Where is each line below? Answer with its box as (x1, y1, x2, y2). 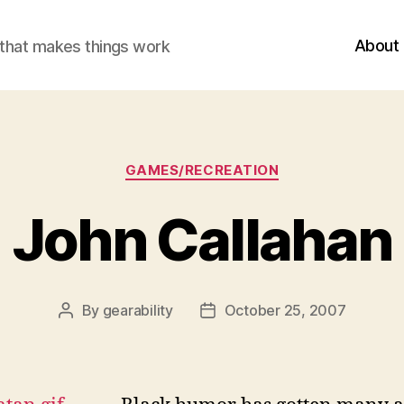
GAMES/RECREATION (124, 161, 280, 179)
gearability (102, 300, 173, 319)
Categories (201, 152, 281, 171)
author (64, 324, 107, 343)
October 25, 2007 (224, 300, 346, 319)
